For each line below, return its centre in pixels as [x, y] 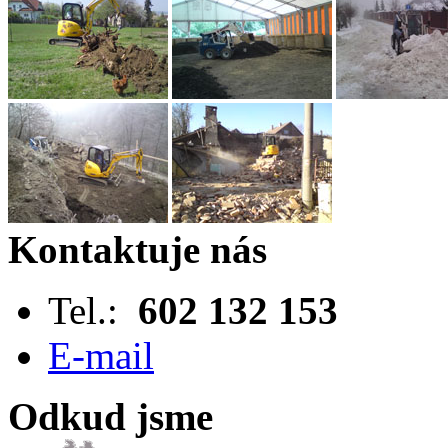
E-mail [101, 355]
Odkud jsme [110, 416]
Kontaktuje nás [137, 249]
